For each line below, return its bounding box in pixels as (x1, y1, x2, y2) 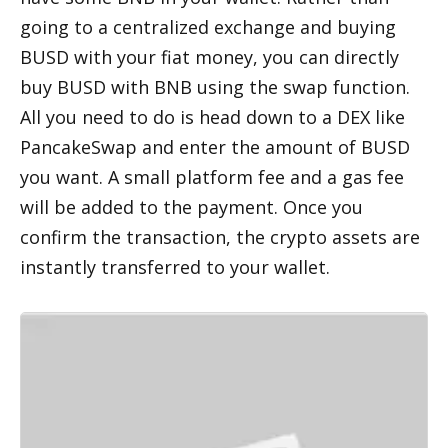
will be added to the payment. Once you (20, 195, 363, 219)
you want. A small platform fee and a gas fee (20, 165, 404, 189)
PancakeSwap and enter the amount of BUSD (20, 135, 410, 159)
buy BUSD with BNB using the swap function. (20, 75, 410, 99)
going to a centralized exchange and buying (20, 15, 396, 39)
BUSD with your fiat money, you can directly (20, 45, 399, 69)
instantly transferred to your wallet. (20, 255, 335, 279)
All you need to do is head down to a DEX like (20, 105, 405, 129)
